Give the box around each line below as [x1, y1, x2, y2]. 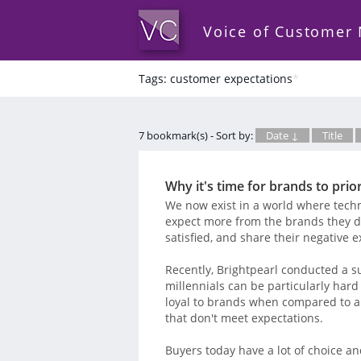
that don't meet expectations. [164, 309, 323, 326]
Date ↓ [266, 128, 299, 143]
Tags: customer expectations [139, 71, 293, 86]
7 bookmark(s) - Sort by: [139, 128, 255, 143]
